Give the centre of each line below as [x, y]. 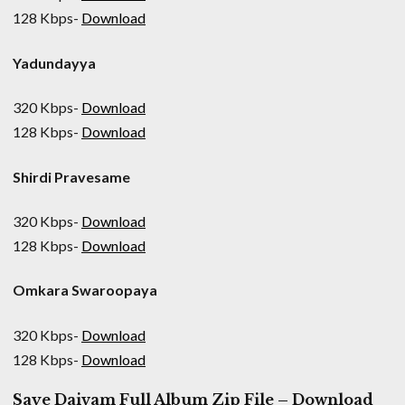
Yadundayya [54, 62]
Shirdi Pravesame [71, 176]
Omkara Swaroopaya [85, 290]
